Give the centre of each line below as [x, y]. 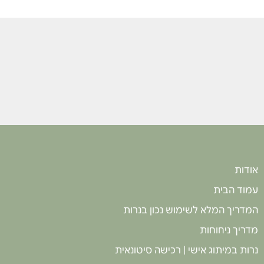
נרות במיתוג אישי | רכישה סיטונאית [187, 251]
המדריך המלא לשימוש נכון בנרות [191, 211]
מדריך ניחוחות [229, 231]
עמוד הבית [236, 191]
